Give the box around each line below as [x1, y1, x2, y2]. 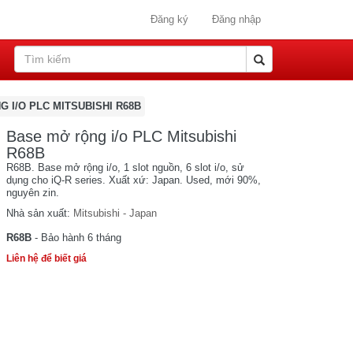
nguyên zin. [6, 187, 59, 199]
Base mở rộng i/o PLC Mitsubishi [6, 128, 236, 145]
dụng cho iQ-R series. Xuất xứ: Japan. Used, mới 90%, [6, 174, 261, 186]
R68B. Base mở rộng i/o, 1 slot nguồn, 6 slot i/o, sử [6, 162, 244, 173]
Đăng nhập [212, 13, 261, 25]
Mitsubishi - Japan [72, 207, 157, 219]
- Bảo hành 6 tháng [31, 232, 121, 243]
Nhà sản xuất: [6, 207, 73, 219]
